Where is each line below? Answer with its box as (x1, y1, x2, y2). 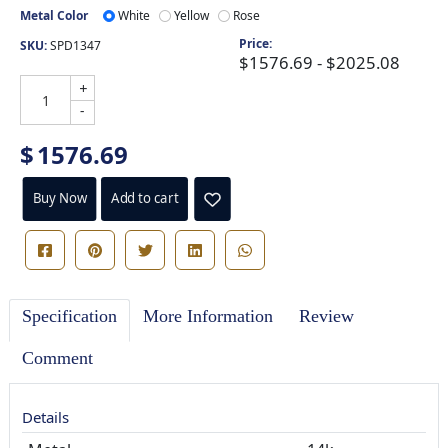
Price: (238, 35, 272, 53)
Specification (22, 306, 117, 327)
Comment (22, 348, 93, 369)
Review (299, 306, 354, 327)
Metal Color (20, 7, 88, 25)
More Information (187, 306, 273, 327)
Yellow (174, 7, 209, 25)
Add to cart (110, 189, 179, 208)
